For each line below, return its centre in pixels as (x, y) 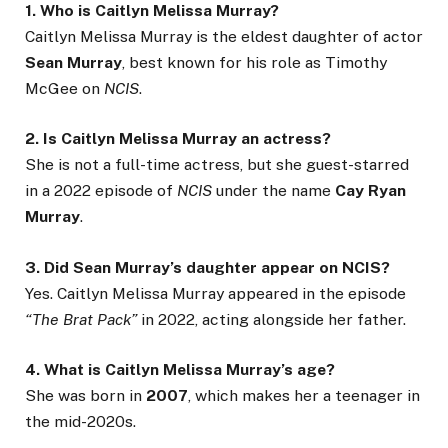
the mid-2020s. (80, 421)
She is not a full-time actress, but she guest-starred (217, 165)
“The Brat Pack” (81, 319)
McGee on (64, 89)
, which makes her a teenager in (304, 395)
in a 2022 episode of (101, 191)
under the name (273, 191)
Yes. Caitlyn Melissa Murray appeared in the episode (215, 293)
